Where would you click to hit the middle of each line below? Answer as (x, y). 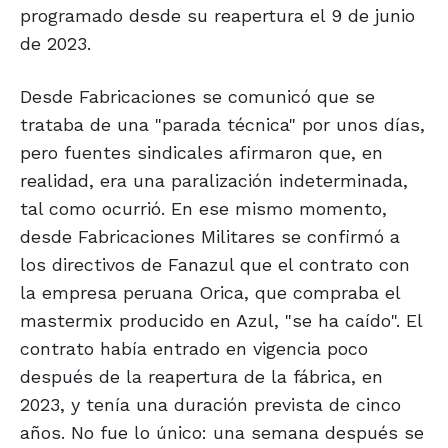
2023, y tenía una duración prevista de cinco (210, 404)
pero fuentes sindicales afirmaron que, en (201, 152)
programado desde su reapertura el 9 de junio (217, 15)
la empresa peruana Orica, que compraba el (210, 292)
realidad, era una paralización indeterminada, (214, 180)
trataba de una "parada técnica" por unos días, (222, 124)
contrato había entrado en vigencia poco (194, 348)
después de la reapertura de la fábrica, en (201, 376)
